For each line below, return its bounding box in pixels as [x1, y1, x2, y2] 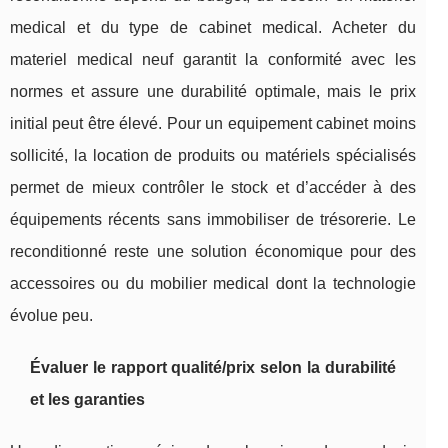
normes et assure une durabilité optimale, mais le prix [10, 83, 416, 101]
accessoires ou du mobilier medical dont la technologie [10, 275, 416, 293]
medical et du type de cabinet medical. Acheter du [10, 19, 416, 37]
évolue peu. [10, 307, 93, 325]
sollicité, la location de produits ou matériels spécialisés [10, 147, 416, 165]
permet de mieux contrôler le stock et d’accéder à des [10, 179, 416, 197]
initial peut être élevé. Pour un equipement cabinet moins [10, 115, 416, 133]
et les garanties [30, 391, 145, 409]
